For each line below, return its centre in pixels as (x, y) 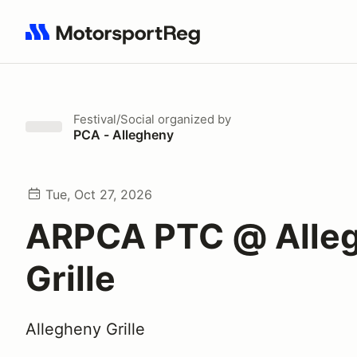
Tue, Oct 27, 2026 (99, 194)
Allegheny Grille (85, 329)
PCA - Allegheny (124, 135)
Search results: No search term (118, 41)
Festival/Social (114, 119)
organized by (193, 119)
